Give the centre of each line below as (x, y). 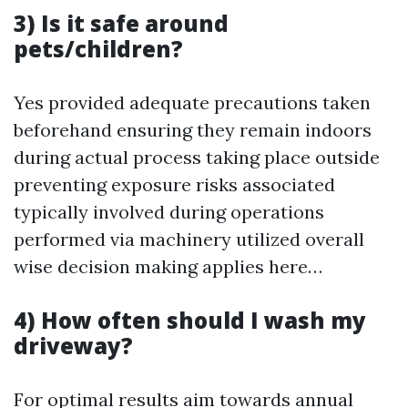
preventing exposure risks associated (174, 184)
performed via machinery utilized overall (189, 239)
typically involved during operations (169, 212)
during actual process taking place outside (197, 157)
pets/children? (98, 49)
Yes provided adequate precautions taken (192, 102)
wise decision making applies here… (168, 266)
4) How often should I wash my (190, 320)
